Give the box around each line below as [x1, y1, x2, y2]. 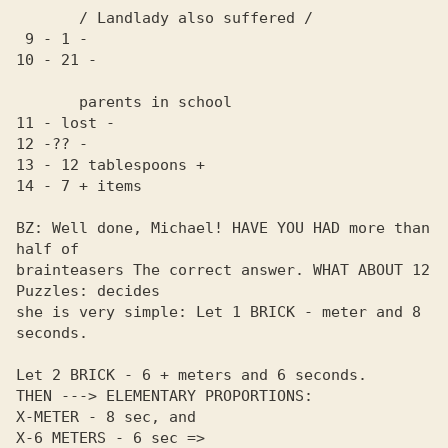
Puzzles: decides [16, 282, 169, 300]
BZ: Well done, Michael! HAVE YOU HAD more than [16, 219, 430, 237]
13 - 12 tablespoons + [16, 156, 205, 174]
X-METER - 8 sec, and [16, 408, 196, 426]
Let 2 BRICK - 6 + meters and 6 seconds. [16, 366, 367, 384]
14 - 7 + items [16, 177, 142, 195]
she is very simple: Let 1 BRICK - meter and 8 [16, 303, 421, 321]
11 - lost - [16, 114, 115, 132]
